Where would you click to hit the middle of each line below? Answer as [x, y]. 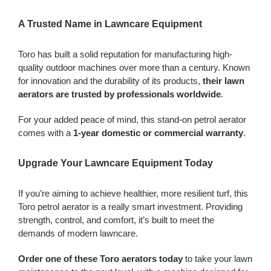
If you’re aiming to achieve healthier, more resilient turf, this [133, 193]
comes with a [45, 133]
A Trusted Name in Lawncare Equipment [110, 24]
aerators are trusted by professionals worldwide [119, 94]
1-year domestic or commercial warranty [158, 133]
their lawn [223, 81]
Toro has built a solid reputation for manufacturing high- [125, 54]
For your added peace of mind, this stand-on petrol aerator [132, 120]
